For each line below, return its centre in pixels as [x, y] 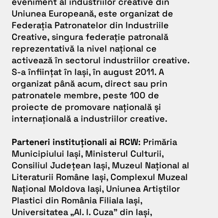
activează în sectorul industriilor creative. [100, 60]
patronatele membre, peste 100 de [85, 95]
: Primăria [158, 142]
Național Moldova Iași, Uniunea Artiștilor [96, 189]
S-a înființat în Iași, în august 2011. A [88, 72]
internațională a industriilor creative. [91, 119]
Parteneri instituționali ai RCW [75, 142]
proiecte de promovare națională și [86, 107]
